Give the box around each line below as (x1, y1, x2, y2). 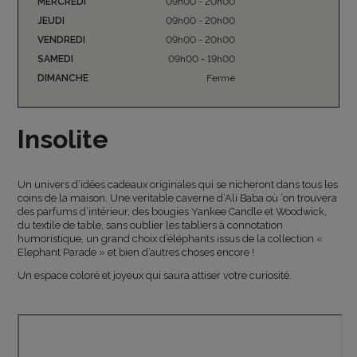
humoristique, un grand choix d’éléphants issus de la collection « (18, 232, 324, 245)
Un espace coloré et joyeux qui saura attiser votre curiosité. (18, 269, 292, 282)
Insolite (18, 124, 109, 154)
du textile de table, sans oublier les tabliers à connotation (18, 218, 284, 231)
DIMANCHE (37, 72, 89, 84)
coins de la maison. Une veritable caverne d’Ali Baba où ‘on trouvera (18, 191, 338, 204)
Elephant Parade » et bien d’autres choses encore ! (18, 245, 255, 258)
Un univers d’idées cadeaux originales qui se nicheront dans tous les (18, 178, 339, 190)
